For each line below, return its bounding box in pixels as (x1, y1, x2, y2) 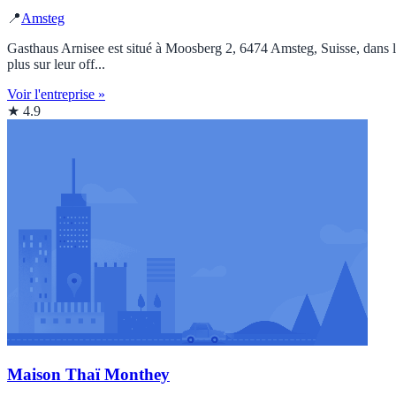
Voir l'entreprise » (7, 86, 105, 102)
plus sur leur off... (7, 56, 105, 72)
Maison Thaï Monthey (7, 365, 170, 385)
